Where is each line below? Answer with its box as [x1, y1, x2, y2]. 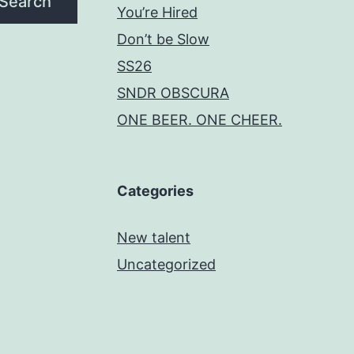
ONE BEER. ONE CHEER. [117, 111, 282, 128]
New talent [117, 228, 190, 246]
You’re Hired [117, 3, 198, 21]
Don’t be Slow [117, 30, 209, 47]
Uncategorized [117, 255, 216, 273]
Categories [117, 182, 194, 199]
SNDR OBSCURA [117, 84, 229, 101]
